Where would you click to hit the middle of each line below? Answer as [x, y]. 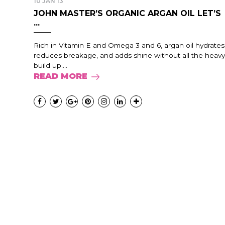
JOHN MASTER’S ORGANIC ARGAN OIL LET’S [127, 13]
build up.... [50, 65]
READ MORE [61, 76]
